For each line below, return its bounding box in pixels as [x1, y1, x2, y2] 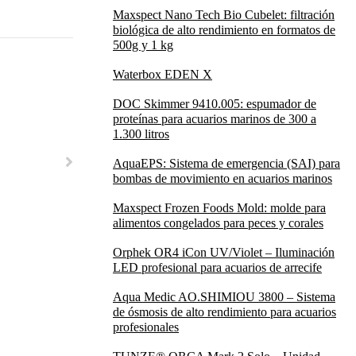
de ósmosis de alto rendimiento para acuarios [113, 305, 336, 319]
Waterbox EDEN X [113, 68, 212, 81]
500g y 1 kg [113, 38, 173, 52]
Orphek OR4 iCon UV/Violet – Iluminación [113, 246, 335, 259]
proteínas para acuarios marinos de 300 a [113, 112, 316, 126]
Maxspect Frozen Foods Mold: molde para [113, 201, 326, 215]
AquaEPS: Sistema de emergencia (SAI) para [113, 157, 340, 170]
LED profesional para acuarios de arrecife [113, 261, 322, 274]
